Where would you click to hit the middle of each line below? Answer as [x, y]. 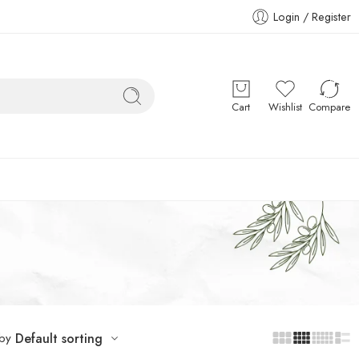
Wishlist [285, 107]
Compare [329, 107]
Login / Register [312, 16]
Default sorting [58, 338]
